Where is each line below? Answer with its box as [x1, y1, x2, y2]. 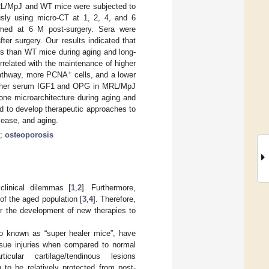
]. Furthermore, [81, 183, 136, 192]
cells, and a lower [71, 70, 136, 79]
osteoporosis [5, 130, 53, 139]
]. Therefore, [92, 194, 136, 204]
